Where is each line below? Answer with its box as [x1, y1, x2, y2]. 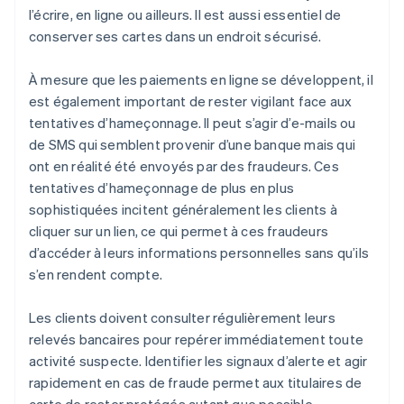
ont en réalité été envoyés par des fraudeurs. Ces [29, 157, 339, 176]
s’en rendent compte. [29, 265, 162, 284]
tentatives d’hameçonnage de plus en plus [29, 179, 294, 197]
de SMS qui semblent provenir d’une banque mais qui [29, 135, 356, 154]
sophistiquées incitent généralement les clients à [29, 200, 337, 219]
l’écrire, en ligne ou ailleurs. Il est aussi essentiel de [29, 5, 342, 24]
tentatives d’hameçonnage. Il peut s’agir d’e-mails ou [29, 114, 356, 133]
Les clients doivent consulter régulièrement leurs [29, 308, 335, 327]
